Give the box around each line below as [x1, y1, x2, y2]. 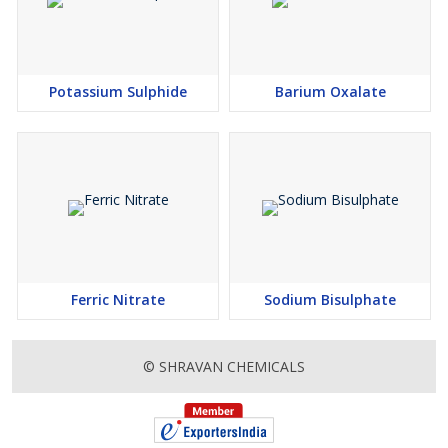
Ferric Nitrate [71, 290, 165, 309]
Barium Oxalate [274, 82, 386, 101]
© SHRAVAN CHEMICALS [143, 357, 305, 376]
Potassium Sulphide [49, 82, 187, 101]
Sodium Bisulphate [264, 290, 396, 309]
